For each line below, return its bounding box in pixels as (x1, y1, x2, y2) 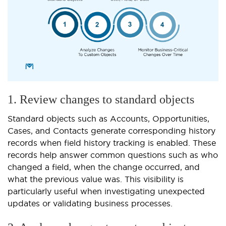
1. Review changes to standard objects (8, 93, 194, 106)
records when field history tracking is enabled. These (8, 138, 216, 148)
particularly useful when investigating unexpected (8, 187, 205, 196)
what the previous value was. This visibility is (8, 175, 184, 184)
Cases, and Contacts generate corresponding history (8, 126, 215, 136)
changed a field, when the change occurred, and (8, 162, 200, 172)
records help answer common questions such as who (8, 150, 218, 160)
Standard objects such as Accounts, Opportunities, (8, 114, 209, 124)
